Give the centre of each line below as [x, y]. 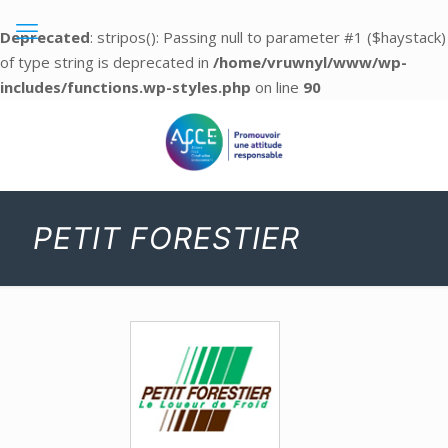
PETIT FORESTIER [166, 238]
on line [277, 87]
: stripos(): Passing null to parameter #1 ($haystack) [268, 37]
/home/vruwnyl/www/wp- [310, 62]
